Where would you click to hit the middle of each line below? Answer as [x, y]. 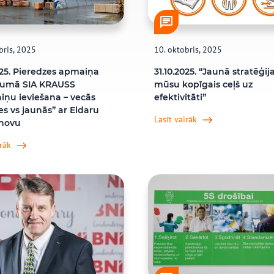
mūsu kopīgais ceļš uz [203, 84]
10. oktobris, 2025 [188, 50]
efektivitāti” [180, 97]
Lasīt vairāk [175, 119]
